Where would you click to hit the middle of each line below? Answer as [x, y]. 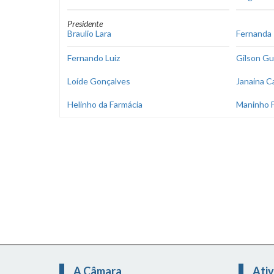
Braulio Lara [89, 33]
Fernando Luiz [94, 58]
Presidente [85, 24]
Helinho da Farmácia [105, 104]
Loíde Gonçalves [99, 81]
